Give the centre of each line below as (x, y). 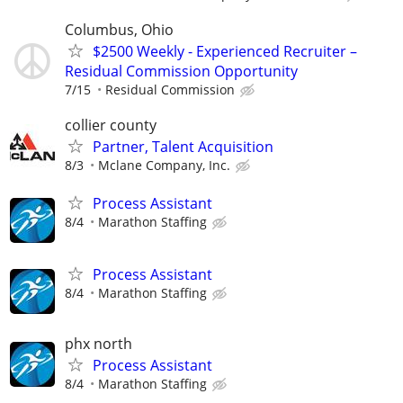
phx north (99, 343)
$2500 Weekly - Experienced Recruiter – (225, 52)
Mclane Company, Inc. (164, 166)
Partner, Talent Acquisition (183, 147)
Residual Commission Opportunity (181, 72)
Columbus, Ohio (119, 30)
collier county (111, 125)
